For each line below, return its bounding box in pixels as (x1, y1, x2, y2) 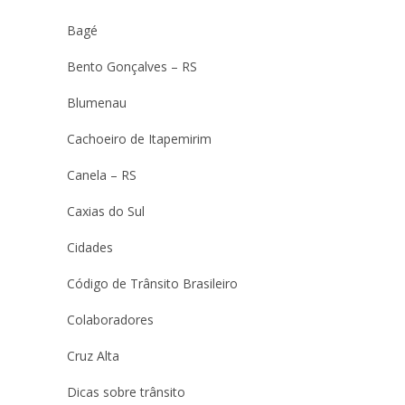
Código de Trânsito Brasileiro (67, 274, 238, 292)
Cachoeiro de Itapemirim (67, 129, 212, 147)
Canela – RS (67, 165, 137, 184)
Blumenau (67, 93, 127, 111)
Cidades (67, 238, 113, 256)
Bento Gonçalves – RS (67, 57, 197, 75)
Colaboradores (67, 310, 154, 328)
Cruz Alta (67, 346, 119, 364)
